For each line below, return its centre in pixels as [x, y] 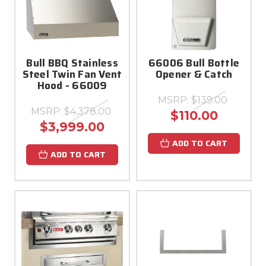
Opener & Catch [194, 74]
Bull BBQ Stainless [72, 63]
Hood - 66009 [72, 85]
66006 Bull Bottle [194, 63]
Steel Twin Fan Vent [72, 74]
